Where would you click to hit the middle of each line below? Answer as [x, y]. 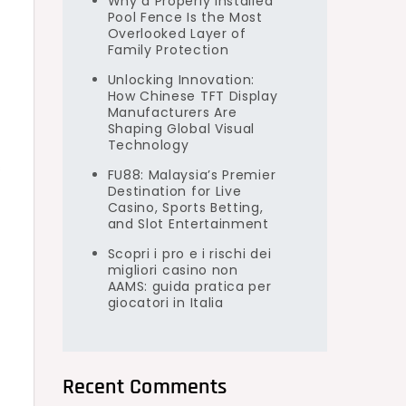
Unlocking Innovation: [181, 80]
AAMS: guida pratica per [189, 286]
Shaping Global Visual [181, 129]
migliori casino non [173, 270]
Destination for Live [174, 191]
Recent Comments [145, 387]
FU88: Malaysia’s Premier [192, 175]
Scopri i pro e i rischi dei [189, 254]
